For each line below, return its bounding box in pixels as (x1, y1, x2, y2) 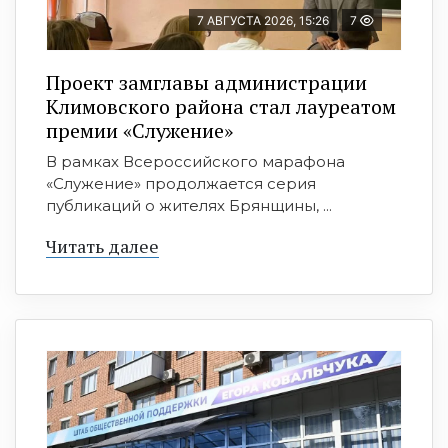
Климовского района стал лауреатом (46, 93, 396, 121)
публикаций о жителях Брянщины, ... (46, 196, 332, 216)
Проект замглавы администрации (46, 69, 367, 97)
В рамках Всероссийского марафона (46, 152, 345, 172)
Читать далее (46, 234, 159, 259)
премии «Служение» (46, 117, 233, 145)
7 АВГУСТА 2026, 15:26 (197, 13, 329, 29)
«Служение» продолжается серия (46, 174, 316, 194)
